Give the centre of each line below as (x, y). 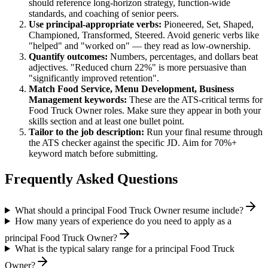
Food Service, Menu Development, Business (146, 89)
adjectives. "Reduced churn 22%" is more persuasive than (138, 68)
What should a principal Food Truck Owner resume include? (129, 210)
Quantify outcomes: (68, 57)
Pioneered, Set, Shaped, (209, 25)
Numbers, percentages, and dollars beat (183, 57)
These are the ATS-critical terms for (196, 100)
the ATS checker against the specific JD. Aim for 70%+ (133, 143)
